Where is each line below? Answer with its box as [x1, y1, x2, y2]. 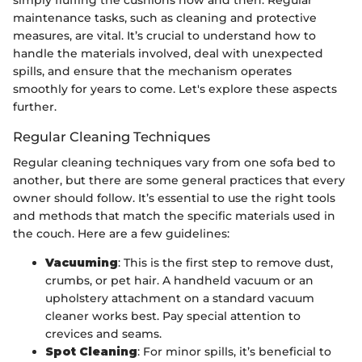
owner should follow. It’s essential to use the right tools [13, 190, 335, 205]
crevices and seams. [45, 326, 162, 341]
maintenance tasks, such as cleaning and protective [13, 10, 317, 25]
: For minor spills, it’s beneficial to [137, 343, 331, 359]
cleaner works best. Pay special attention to [45, 308, 301, 323]
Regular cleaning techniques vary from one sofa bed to [13, 154, 335, 170]
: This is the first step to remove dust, [118, 255, 333, 270]
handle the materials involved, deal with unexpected [13, 45, 323, 61]
